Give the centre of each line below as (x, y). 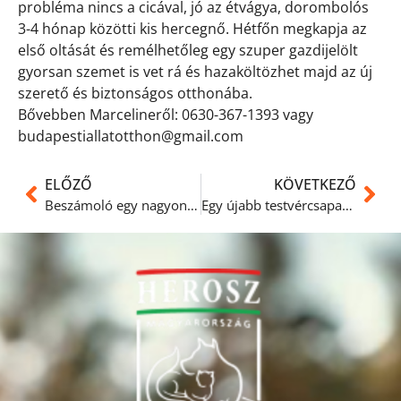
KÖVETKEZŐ (315, 184)
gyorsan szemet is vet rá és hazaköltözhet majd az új (195, 71)
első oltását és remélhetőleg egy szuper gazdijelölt (188, 50)
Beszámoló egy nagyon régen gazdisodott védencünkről (192, 205)
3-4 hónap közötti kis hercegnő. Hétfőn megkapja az (192, 28)
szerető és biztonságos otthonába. (135, 93)
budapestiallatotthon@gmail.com (131, 136)
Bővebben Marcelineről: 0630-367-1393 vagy (166, 114)
